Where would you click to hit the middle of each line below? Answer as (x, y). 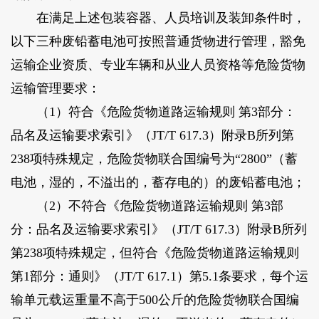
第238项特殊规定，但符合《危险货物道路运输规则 (155, 252)
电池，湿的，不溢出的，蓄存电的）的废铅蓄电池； (158, 182)
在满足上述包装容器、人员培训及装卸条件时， (158, 17)
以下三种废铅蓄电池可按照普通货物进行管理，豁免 (158, 41)
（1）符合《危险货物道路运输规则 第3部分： (153, 111)
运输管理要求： (55, 88)
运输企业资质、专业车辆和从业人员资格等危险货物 (158, 64)
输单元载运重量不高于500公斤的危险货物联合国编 (155, 299)
